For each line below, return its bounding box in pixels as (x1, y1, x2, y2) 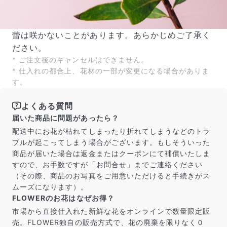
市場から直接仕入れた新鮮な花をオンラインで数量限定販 (12, 206, 211, 215)
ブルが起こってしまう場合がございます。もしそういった (12, 137, 211, 146)
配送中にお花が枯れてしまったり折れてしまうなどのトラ (12, 126, 211, 135)
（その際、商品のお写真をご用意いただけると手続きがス (12, 171, 211, 180)
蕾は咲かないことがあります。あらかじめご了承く (12, 29, 211, 40)
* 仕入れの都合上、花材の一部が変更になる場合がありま (12, 66, 210, 75)
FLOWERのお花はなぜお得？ (12, 193, 115, 202)
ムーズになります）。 (12, 182, 89, 191)
